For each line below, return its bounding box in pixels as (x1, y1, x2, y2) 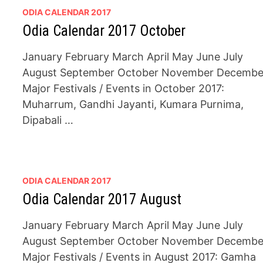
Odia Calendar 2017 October (22, 22, 186, 39)
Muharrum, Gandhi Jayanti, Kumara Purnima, (22, 98, 244, 110)
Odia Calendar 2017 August (22, 191, 182, 208)
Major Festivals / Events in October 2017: (22, 82, 225, 95)
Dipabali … (22, 114, 74, 126)
